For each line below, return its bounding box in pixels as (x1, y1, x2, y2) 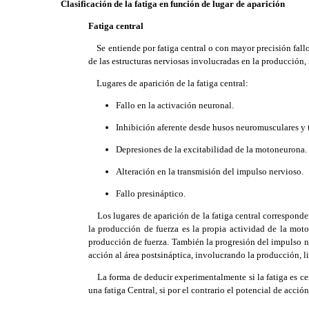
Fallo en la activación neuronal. (116, 100, 234, 110)
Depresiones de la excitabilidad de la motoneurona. (116, 144, 307, 154)
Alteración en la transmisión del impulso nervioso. (116, 166, 303, 177)
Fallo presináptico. (116, 188, 186, 199)
